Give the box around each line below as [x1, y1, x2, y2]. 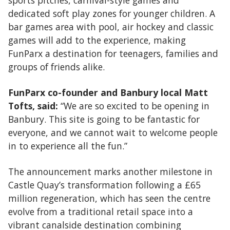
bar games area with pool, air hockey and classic [8, 21, 214, 33]
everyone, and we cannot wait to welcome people [8, 126, 218, 139]
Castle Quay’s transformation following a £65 [8, 179, 201, 191]
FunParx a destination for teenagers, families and [8, 47, 218, 60]
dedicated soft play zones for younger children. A [8, 7, 215, 20]
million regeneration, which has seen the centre [8, 192, 210, 204]
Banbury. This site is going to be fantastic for [8, 113, 200, 125]
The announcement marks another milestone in [8, 165, 213, 178]
